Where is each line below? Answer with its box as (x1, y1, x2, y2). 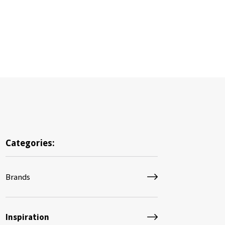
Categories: (6, 138, 55, 148)
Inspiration (6, 211, 50, 223)
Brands (6, 171, 31, 182)
